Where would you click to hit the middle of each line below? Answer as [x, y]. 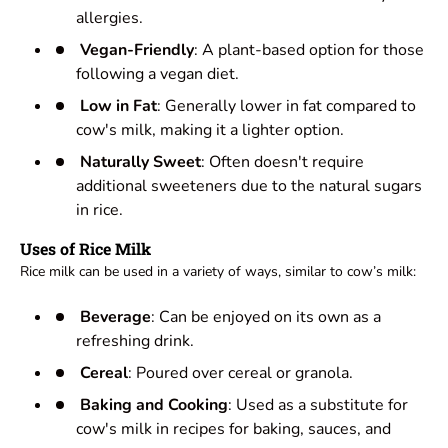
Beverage [115, 317]
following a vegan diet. [157, 74]
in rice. [99, 210]
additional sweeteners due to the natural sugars [249, 186]
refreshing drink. [135, 341]
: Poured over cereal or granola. [240, 373]
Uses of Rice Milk [85, 249]
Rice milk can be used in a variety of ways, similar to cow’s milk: [218, 272]
